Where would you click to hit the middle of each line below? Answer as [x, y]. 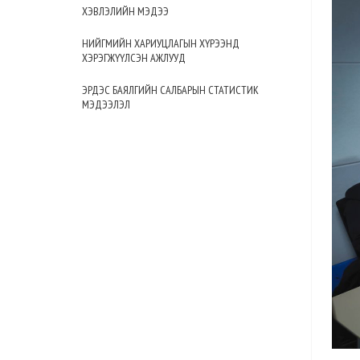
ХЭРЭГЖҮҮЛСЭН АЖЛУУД [134, 58]
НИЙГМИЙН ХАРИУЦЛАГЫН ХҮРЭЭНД [161, 43]
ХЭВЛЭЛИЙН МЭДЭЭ [125, 11]
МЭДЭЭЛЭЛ [106, 104]
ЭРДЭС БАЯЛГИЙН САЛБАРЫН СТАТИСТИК [170, 90]
